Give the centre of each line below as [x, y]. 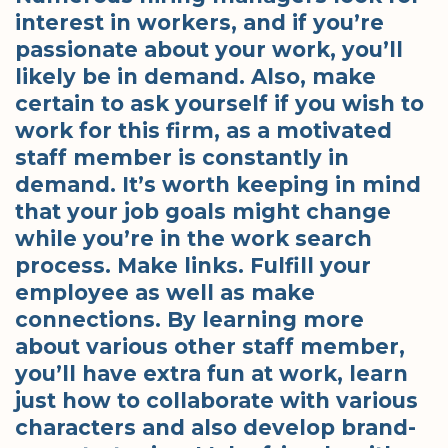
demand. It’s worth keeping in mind [218, 184]
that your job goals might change [203, 211]
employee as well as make [165, 292]
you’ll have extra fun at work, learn [211, 373]
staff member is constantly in [182, 157]
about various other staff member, [210, 346]
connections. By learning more [189, 319]
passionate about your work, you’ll [209, 49]
